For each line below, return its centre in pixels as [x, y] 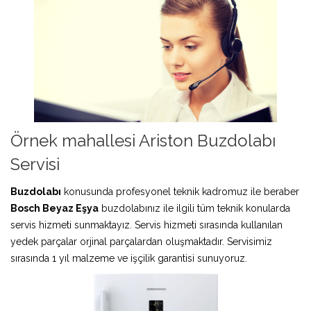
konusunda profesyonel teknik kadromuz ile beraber [180, 191]
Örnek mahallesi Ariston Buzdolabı [143, 140]
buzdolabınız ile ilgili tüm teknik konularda [194, 208]
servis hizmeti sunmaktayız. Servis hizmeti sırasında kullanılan [146, 225]
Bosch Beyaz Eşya [54, 208]
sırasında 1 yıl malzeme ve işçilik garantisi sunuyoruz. [129, 258]
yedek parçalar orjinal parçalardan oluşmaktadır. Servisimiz [141, 241]
